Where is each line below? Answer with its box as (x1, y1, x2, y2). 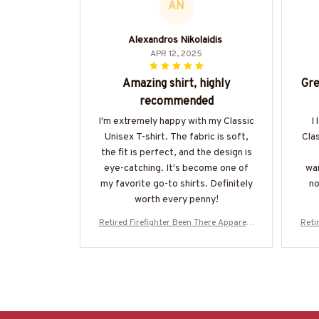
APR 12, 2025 (150, 48, 202, 60)
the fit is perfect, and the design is (100, 146, 252, 159)
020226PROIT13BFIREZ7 (127, 244, 225, 256)
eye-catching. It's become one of (104, 162, 249, 174)
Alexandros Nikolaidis (127, 33, 222, 46)
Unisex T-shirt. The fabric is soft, (104, 130, 249, 143)
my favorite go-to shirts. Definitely (100, 177, 253, 190)
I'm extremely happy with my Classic (98, 115, 254, 127)
